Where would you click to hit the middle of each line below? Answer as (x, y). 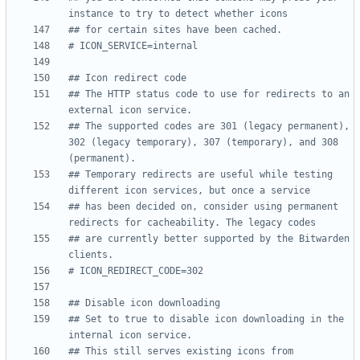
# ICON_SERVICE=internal (133, 46)
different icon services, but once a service (189, 191)
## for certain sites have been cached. (175, 30)
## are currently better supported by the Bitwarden (209, 239)
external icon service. (130, 110)
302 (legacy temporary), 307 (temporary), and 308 (203, 143)
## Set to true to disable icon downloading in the (206, 319)
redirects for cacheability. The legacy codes (192, 223)
